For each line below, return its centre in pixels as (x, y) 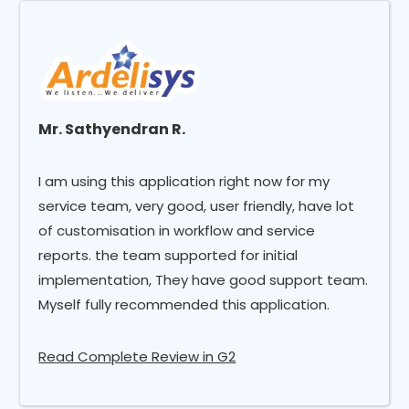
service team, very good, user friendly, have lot (197, 205)
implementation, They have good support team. (204, 279)
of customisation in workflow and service (177, 230)
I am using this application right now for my (184, 181)
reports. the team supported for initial (168, 255)
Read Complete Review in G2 (137, 356)
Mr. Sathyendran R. (112, 129)
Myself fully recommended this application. (184, 304)
